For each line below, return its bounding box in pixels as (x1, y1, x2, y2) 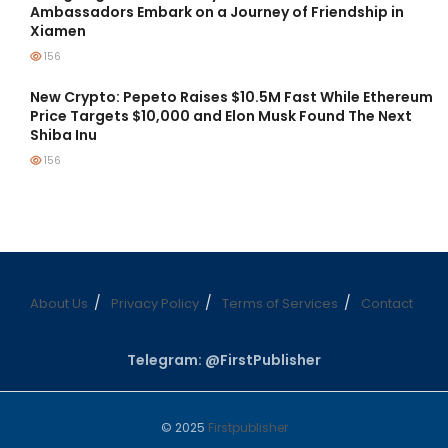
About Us (29, 294, 88, 314)
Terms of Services (221, 294, 338, 314)
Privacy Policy (110, 294, 199, 314)
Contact (360, 294, 413, 314)
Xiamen (30, 21, 86, 42)
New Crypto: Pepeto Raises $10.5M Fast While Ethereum (30, 87, 433, 108)
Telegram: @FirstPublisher (127, 350, 321, 371)
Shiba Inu (30, 125, 97, 146)
